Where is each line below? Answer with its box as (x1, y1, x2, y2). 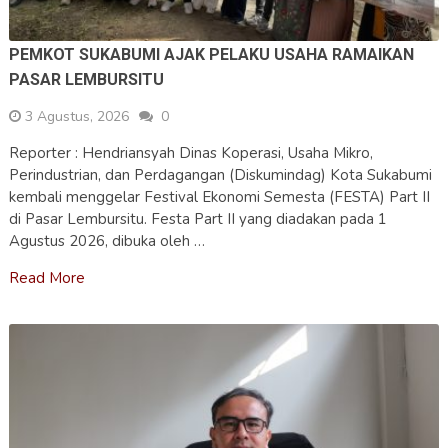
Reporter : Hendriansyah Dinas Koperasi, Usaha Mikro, (8, 143, 373, 164)
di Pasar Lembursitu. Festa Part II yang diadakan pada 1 (8, 209, 387, 230)
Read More (8, 268, 85, 289)
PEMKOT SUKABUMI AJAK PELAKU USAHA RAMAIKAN (8, 45, 414, 65)
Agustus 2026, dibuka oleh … (8, 231, 205, 252)
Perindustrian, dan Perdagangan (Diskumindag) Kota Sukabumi (8, 165, 432, 186)
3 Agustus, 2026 (24, 107, 129, 127)
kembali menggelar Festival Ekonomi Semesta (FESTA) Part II (8, 187, 430, 208)
